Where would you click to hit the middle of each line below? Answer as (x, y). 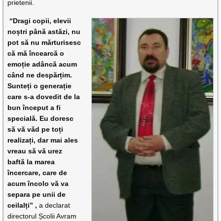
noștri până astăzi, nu (44, 32)
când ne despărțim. (40, 75)
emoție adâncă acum (42, 64)
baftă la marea (31, 162)
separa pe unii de (37, 194)
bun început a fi (34, 108)
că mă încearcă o (36, 53)
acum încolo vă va (38, 184)
